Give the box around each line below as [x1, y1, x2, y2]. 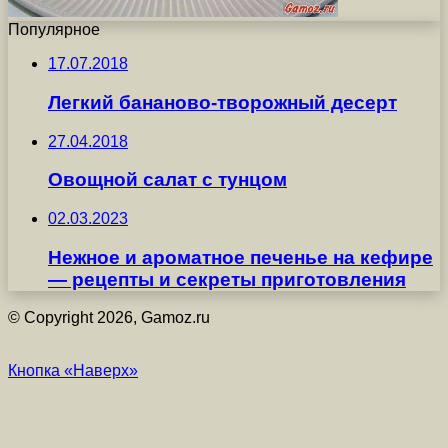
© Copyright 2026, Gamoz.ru [8, 309, 210, 327]
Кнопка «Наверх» [8, 362, 138, 380]
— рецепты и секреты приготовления [48, 268, 406, 290]
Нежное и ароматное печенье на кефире [48, 246, 433, 268]
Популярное [8, 21, 100, 39]
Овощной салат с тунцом [48, 169, 287, 191]
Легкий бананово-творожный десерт [48, 91, 397, 113]
